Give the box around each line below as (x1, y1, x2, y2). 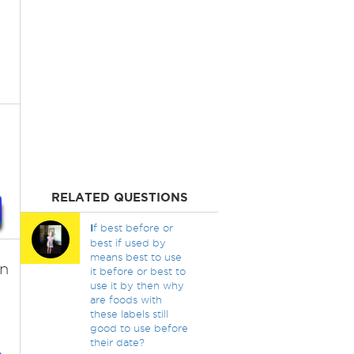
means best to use (89, 251, 182, 262)
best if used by (89, 237, 166, 248)
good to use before (89, 322, 188, 333)
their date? (89, 337, 145, 348)
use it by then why (89, 280, 184, 291)
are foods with (89, 294, 162, 305)
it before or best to (89, 265, 186, 277)
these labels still (89, 308, 168, 319)
